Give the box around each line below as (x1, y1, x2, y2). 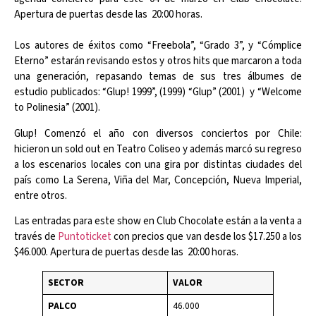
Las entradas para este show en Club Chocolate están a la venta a (14, 214, 302, 229)
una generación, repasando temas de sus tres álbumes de (14, 69, 302, 85)
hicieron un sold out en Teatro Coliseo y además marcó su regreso (14, 141, 302, 157)
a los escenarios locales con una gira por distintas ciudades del (14, 157, 302, 172)
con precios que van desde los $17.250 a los (111, 229, 303, 245)
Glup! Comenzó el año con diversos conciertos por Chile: (14, 126, 302, 141)
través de (14, 229, 59, 245)
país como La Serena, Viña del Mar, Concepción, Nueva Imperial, (14, 172, 302, 188)
